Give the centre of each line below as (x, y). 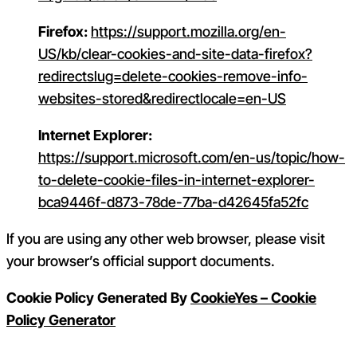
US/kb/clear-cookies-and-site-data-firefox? (175, 54)
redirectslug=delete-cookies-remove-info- (173, 76)
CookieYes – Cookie (253, 297)
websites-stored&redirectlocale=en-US (162, 99)
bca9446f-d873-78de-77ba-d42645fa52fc (173, 202)
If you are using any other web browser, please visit (166, 238)
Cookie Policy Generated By (98, 297)
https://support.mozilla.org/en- (188, 32)
